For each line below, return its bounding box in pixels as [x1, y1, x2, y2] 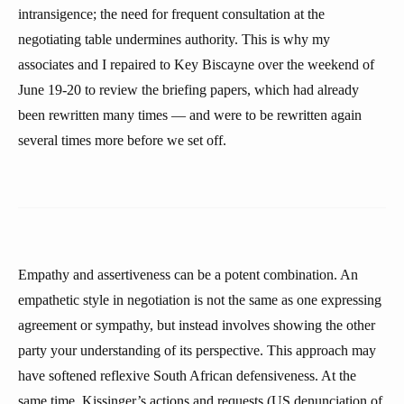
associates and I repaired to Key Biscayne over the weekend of [18, 57, 374, 72]
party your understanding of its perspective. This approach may [18, 343, 376, 358]
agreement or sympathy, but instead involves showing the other [18, 317, 375, 333]
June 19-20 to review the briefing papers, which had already [18, 82, 359, 97]
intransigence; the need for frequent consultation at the [18, 6, 325, 22]
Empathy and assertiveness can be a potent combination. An [18, 267, 358, 282]
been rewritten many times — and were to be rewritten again [18, 107, 362, 123]
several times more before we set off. [18, 133, 226, 148]
